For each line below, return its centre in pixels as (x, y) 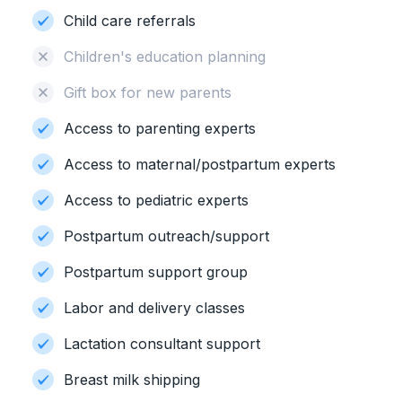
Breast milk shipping (132, 380)
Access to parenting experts (160, 128)
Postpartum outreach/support (166, 236)
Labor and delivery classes (154, 308)
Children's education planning (165, 57)
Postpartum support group (156, 272)
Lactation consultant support (162, 344)
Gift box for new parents (148, 92)
